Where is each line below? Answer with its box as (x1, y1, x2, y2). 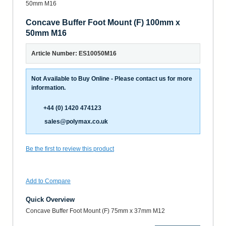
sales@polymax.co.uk (44, 118, 108, 126)
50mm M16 (26, 28, 67, 37)
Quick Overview (26, 195, 75, 203)
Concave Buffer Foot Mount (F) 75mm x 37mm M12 (26, 207, 165, 214)
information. (31, 84, 66, 91)
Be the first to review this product (26, 145, 114, 152)
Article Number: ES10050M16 (31, 49, 117, 57)
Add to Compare (26, 177, 71, 185)
